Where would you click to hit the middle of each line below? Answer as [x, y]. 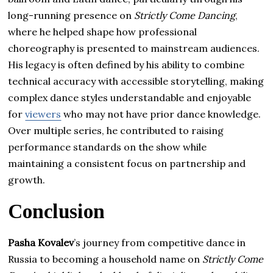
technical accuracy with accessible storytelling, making [136, 81]
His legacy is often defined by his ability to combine [126, 64]
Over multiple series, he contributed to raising [116, 130]
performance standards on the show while [108, 147]
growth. [27, 179]
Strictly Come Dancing [185, 15]
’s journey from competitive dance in [160, 242]
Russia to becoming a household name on [105, 259]
